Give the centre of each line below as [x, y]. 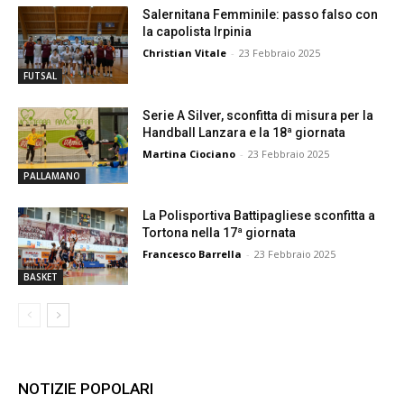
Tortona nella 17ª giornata [220, 233]
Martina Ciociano [189, 153]
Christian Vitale [185, 53]
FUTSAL [40, 75]
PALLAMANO [52, 176]
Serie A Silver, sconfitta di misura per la [258, 115]
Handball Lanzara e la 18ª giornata [244, 132]
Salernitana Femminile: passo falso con [261, 15]
